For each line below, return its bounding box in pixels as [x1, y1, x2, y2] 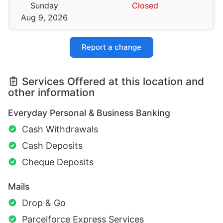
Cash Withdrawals [22, 124, 98, 135]
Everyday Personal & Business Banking [8, 108, 170, 118]
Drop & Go [22, 198, 66, 209]
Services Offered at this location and [22, 75, 204, 88]
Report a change [82, 42, 141, 52]
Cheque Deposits [22, 157, 94, 168]
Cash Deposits [22, 140, 83, 151]
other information [8, 86, 95, 99]
